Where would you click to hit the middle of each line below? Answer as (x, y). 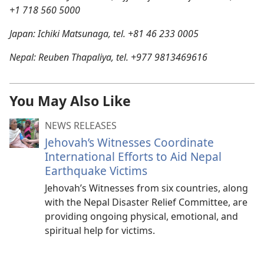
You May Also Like (70, 101)
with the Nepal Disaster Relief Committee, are (146, 202)
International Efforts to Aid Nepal (133, 156)
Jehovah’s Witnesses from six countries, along (146, 188)
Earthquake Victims (96, 171)
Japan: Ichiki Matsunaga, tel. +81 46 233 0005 (104, 34)
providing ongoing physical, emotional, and (141, 216)
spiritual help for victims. (100, 230)
